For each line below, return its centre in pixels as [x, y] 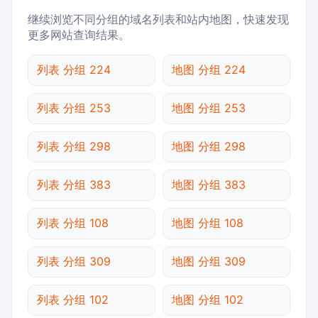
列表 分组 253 [74, 108]
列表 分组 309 [74, 261]
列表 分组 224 [74, 69]
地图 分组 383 [209, 184]
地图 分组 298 [209, 146]
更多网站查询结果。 [79, 34]
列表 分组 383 [74, 184]
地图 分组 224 [209, 69]
